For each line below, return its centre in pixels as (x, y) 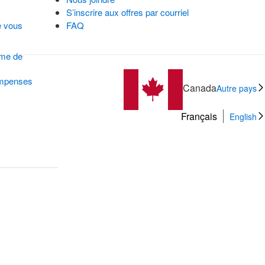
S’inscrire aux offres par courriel (127, 12)
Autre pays (237, 88)
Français (199, 116)
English (243, 117)
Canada (200, 88)
